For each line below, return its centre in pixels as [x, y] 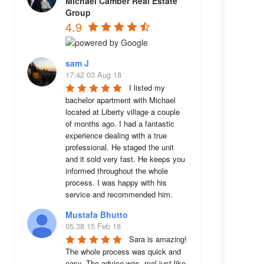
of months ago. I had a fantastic [120, 123]
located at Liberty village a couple [122, 112]
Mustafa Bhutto [96, 214]
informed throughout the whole [116, 171]
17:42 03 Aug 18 [93, 75]
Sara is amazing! [158, 239]
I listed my [147, 88]
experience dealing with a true [116, 135]
